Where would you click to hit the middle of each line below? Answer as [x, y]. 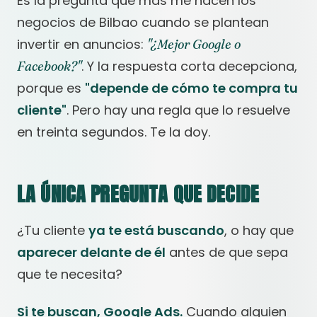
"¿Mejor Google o [194, 44]
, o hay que [259, 230]
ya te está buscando [156, 230]
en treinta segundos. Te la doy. [114, 132]
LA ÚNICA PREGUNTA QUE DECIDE [138, 194]
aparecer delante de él [91, 252]
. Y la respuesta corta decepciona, [189, 66]
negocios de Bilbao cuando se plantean [143, 22]
